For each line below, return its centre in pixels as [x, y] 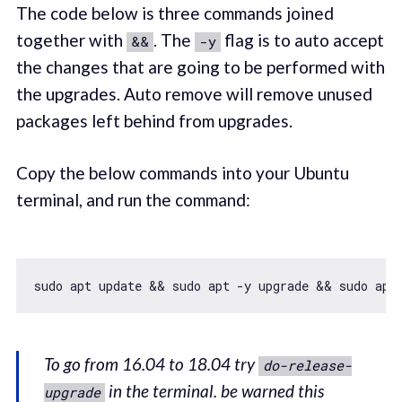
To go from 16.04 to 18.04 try [152, 363]
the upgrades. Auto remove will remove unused [194, 93]
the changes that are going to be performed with [200, 66]
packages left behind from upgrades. [154, 120]
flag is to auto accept [302, 39]
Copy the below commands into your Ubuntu [182, 173]
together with [71, 39]
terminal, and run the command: [133, 200]
